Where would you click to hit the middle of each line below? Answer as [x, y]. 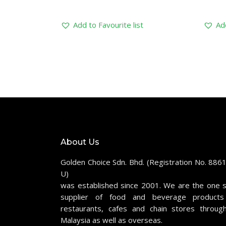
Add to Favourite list [108, 25]
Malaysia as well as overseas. [111, 220]
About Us [80, 142]
